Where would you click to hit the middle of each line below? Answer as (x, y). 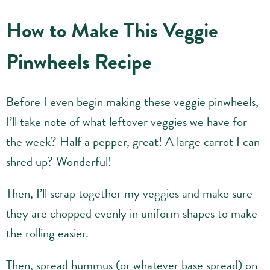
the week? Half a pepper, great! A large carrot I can (133, 142)
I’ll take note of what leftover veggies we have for (127, 122)
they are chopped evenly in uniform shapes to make (132, 213)
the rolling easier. (47, 233)
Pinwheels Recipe (79, 61)
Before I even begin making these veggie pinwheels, (132, 102)
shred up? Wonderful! (59, 162)
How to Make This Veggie (112, 30)
